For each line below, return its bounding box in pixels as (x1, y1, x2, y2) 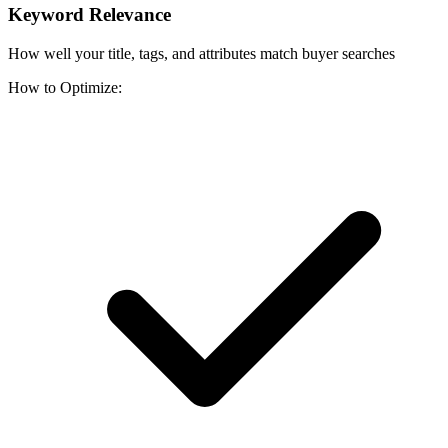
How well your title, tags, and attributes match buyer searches (8, 45, 395, 62)
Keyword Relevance (8, 4, 171, 26)
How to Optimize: (8, 79, 122, 96)
